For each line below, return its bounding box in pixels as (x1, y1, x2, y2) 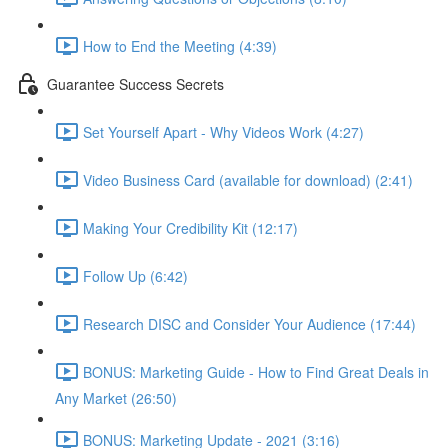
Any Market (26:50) (55, 388, 177, 408)
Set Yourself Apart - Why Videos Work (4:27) (83, 121, 364, 142)
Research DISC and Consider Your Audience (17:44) (83, 313, 416, 334)
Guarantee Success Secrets (47, 73, 224, 94)
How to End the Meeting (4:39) (83, 35, 277, 56)
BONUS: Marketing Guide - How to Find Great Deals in (83, 361, 429, 382)
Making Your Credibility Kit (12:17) (83, 217, 298, 238)
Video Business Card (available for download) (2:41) (83, 169, 413, 190)
